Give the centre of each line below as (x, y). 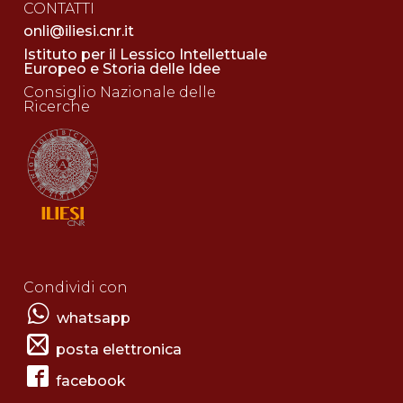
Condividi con (75, 287)
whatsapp (93, 318)
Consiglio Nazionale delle (119, 92)
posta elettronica (118, 349)
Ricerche (56, 106)
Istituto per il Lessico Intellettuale (145, 54)
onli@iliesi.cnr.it (78, 31)
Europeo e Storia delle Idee (121, 68)
